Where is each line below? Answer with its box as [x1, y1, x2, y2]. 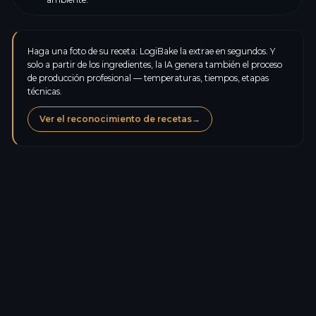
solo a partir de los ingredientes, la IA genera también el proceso [27, 59, 282, 70]
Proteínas [29, 266, 68, 276]
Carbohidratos [29, 293, 88, 304]
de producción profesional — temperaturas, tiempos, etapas [27, 73, 269, 83]
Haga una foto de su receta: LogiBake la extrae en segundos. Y [27, 46, 275, 56]
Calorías [29, 238, 62, 249]
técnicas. [27, 86, 62, 97]
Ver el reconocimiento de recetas [39, 114, 192, 124]
